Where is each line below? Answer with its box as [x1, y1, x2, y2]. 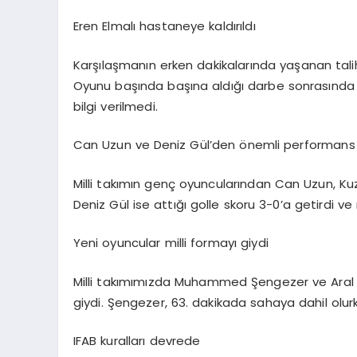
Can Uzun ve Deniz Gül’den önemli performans [73, 136, 355, 154]
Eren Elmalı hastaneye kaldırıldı [73, 18, 256, 35]
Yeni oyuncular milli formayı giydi [73, 234, 269, 252]
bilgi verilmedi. [73, 97, 158, 115]
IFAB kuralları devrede [73, 332, 201, 350]
